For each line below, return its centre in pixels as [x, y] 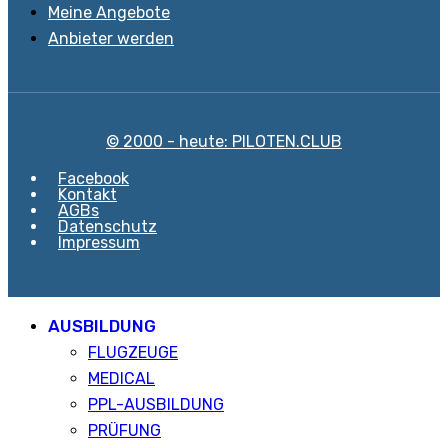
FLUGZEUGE [133, 352]
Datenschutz [107, 226]
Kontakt [87, 194]
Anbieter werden [111, 38]
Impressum [99, 242]
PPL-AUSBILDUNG [156, 404]
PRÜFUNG [124, 430]
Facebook [93, 178]
